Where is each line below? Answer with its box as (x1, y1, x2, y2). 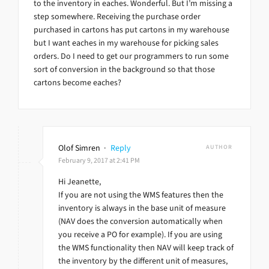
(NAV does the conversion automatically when (58, 216, 223, 228)
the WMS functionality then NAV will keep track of (58, 242, 234, 254)
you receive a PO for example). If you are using (58, 229, 222, 241)
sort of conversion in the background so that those (34, 64, 215, 76)
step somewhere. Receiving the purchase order (34, 11, 201, 23)
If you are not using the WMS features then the (58, 189, 223, 201)
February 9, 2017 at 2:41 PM (58, 156, 140, 166)
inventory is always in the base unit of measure (58, 202, 226, 214)
